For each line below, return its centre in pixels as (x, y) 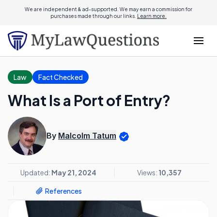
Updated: (36, 172)
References (63, 191)
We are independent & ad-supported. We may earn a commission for (108, 9)
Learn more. (152, 16)
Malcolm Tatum (87, 136)
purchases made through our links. (94, 16)
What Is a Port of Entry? (89, 100)
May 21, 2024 (74, 172)
